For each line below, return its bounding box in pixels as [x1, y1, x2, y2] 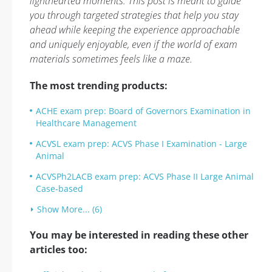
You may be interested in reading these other [30, 228, 248, 242]
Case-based [36, 183, 83, 194]
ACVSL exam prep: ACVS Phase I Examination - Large [36, 138, 247, 149]
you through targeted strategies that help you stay [30, 8, 239, 22]
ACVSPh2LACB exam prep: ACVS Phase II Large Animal [36, 171, 254, 182]
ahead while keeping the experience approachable [30, 23, 240, 36]
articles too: [30, 243, 87, 256]
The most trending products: [30, 79, 168, 92]
